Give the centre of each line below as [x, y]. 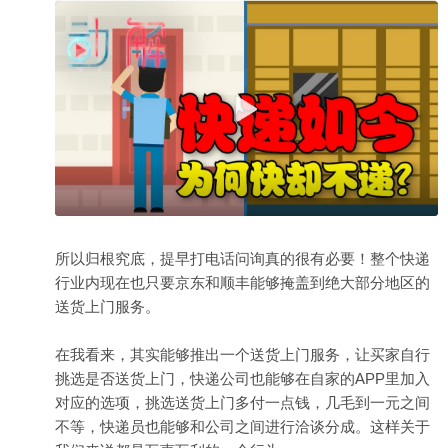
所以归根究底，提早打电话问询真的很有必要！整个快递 [242, 258]
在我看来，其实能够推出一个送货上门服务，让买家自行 [242, 354]
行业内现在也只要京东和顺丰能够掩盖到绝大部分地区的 [242, 282]
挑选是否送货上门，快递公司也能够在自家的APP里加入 [242, 378]
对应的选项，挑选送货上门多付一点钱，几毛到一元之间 [242, 402]
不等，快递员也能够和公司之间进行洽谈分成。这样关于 [242, 426]
